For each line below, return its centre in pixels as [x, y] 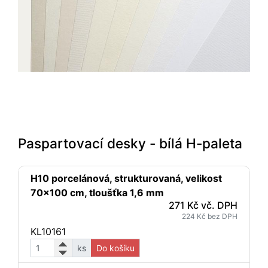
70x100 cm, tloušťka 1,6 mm [97, 193]
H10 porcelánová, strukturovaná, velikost [126, 178]
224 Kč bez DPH [210, 216]
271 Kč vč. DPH [203, 205]
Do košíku [115, 248]
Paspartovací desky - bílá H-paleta [130, 143]
